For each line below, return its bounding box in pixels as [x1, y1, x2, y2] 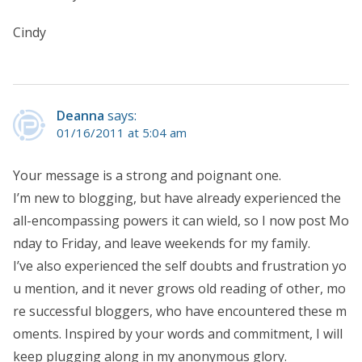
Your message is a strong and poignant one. [13, 166, 281, 184]
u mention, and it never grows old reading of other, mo [13, 279, 346, 297]
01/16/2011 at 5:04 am [57, 124, 187, 141]
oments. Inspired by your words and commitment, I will [13, 324, 343, 343]
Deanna [57, 106, 104, 124]
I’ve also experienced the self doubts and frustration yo [13, 256, 347, 275]
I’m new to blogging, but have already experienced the [13, 188, 341, 207]
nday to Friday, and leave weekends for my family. [13, 234, 310, 252]
